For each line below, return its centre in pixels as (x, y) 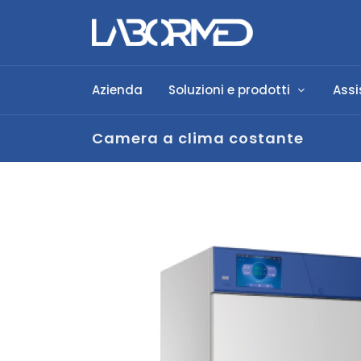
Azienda (117, 89)
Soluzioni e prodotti (229, 89)
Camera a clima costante (198, 138)
